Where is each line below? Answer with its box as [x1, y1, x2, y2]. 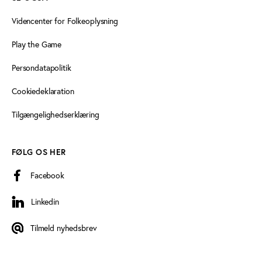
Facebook [30, 170, 64, 181]
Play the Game [12, 39, 62, 50]
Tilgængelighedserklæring [12, 109, 99, 120]
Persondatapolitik [12, 63, 71, 73]
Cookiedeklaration [12, 86, 74, 96]
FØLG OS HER [12, 147, 66, 157]
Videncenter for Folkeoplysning [12, 16, 118, 26]
